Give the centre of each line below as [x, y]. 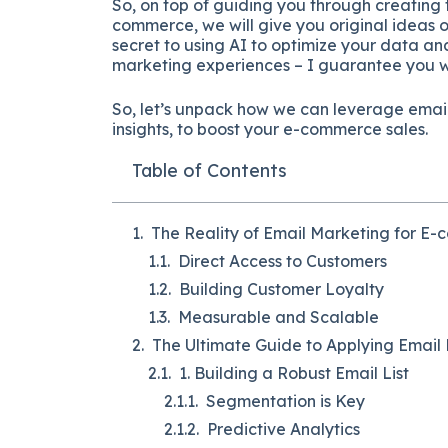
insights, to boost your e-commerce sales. [270, 129]
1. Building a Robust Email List [294, 373]
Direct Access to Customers [282, 261]
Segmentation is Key [285, 401]
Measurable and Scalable [278, 317]
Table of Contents [209, 171]
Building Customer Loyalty [281, 289]
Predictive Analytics [283, 429]
